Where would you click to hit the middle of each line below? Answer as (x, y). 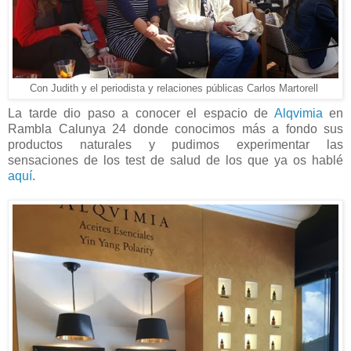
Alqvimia (298, 113)
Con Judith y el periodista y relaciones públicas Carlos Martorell (175, 88)
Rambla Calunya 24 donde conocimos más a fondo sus (175, 128)
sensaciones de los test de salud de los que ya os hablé (175, 160)
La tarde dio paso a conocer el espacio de (141, 113)
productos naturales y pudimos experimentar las (175, 144)
